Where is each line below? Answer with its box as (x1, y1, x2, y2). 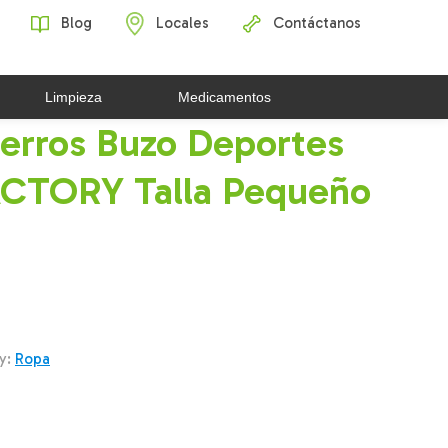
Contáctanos (269, 13, 361, 32)
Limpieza (45, 88, 102, 105)
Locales (152, 13, 209, 32)
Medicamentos (178, 88, 271, 105)
